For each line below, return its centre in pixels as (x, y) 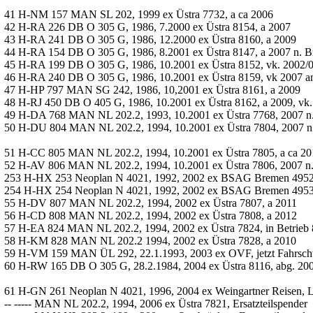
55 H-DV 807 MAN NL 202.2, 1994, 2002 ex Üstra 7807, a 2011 (151, 203)
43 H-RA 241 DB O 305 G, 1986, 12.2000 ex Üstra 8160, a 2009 (150, 39)
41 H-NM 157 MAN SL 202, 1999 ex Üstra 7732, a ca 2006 (139, 14)
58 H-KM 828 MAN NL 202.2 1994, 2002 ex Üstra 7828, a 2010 (150, 241)
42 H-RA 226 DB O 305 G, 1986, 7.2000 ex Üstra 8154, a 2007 (147, 27)
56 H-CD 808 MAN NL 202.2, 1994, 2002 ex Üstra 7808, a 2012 (151, 216)
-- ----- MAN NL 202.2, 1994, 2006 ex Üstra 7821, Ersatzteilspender (156, 304)
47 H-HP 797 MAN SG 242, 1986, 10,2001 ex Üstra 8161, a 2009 (152, 90)
